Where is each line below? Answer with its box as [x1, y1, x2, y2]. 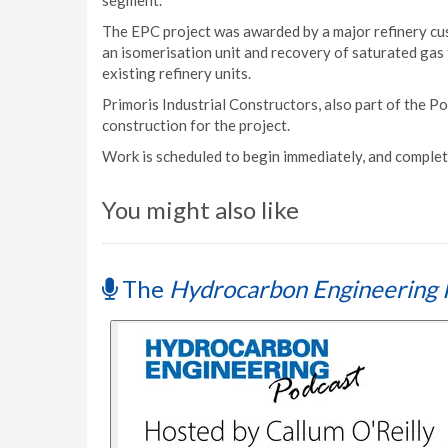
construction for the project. [102, 116, 290, 134]
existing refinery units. [102, 64, 251, 82]
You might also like [102, 195, 299, 224]
